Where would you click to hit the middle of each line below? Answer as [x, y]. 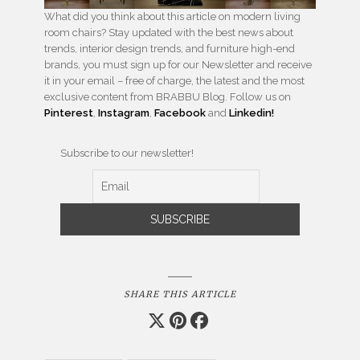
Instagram [124, 113]
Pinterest [69, 113]
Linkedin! [252, 113]
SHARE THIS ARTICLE [180, 295]
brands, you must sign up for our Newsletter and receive [178, 65]
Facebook [180, 113]
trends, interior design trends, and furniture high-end [170, 49]
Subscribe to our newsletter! [127, 153]
